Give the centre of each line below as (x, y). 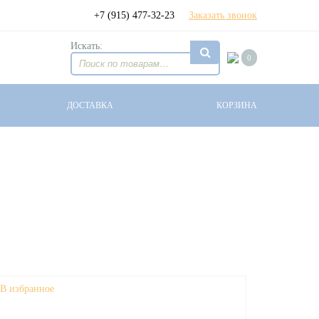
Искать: (87, 46)
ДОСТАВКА (90, 105)
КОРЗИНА (236, 105)
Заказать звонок (223, 15)
